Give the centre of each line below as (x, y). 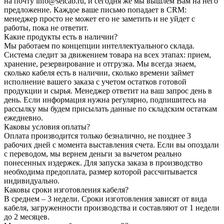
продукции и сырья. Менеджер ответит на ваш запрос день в (108, 90)
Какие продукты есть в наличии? (61, 36)
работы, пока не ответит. (46, 27)
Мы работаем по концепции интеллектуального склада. (99, 45)
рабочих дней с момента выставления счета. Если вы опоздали (111, 144)
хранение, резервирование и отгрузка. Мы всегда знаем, (100, 63)
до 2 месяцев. (27, 216)
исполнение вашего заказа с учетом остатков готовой (95, 81)
